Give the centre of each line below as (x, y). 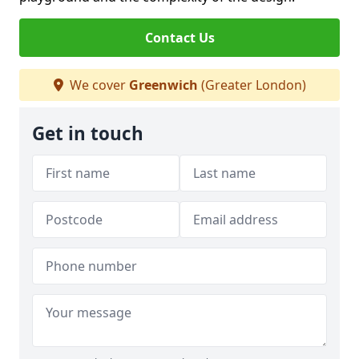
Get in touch (88, 133)
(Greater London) (252, 85)
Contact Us (179, 38)
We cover (97, 85)
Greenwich (163, 85)
